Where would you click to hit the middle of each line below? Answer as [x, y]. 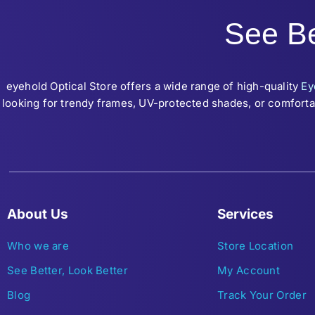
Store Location [256, 245]
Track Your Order [262, 295]
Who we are [38, 245]
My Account [249, 270]
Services [245, 214]
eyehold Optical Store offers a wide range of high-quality [154, 86]
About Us [38, 214]
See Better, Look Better [67, 270]
